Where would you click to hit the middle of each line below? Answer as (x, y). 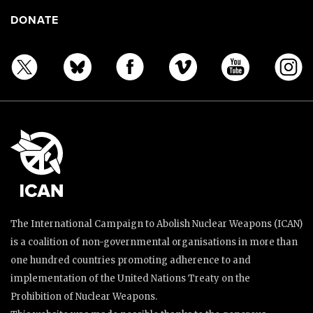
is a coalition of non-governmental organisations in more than (154, 242)
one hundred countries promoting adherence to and (131, 260)
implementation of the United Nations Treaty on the (130, 278)
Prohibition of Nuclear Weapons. (84, 296)
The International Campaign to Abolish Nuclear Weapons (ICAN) (156, 224)
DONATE (35, 20)
